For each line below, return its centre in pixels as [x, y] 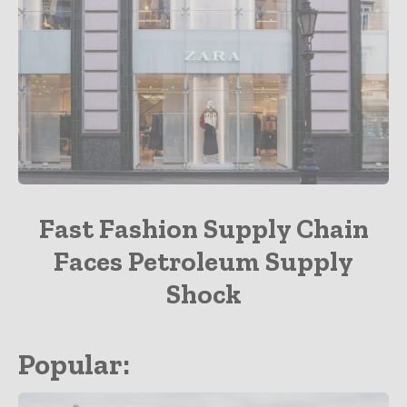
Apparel [203, 174]
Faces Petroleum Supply [203, 262]
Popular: [74, 365]
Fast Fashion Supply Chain [203, 229]
